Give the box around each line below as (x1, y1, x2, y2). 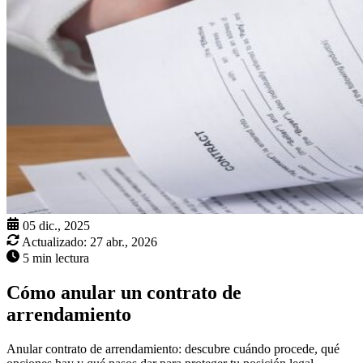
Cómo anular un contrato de (6, 282, 241, 304)
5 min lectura (23, 251, 89, 266)
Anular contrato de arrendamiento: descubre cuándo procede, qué (6, 342, 340, 357)
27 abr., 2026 (90, 235, 157, 250)
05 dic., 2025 (23, 219, 90, 233)
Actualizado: (22, 235, 87, 250)
